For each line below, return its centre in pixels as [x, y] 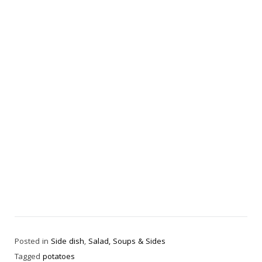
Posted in [33, 242]
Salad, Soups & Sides [127, 242]
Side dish [68, 242]
